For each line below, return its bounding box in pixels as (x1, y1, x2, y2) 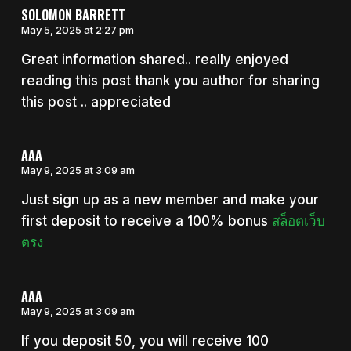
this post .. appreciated (20, 93, 171, 110)
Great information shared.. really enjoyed (20, 51, 288, 67)
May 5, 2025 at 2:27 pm (20, 23, 134, 36)
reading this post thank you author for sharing (20, 72, 320, 89)
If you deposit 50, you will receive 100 (20, 332, 269, 349)
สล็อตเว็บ (271, 213, 325, 230)
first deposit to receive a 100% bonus (20, 213, 272, 230)
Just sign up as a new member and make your (20, 192, 319, 208)
